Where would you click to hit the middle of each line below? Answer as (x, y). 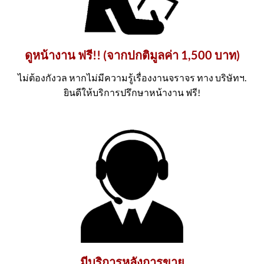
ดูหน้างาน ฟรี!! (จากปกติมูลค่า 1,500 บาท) (132, 55)
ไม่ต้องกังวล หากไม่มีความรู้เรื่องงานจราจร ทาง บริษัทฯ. (132, 77)
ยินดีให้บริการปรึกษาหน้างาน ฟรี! (132, 92)
